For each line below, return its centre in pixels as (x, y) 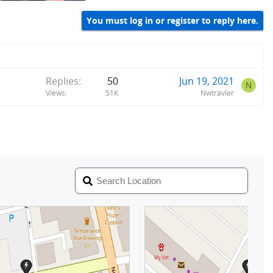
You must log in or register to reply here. (172, 21)
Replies (62, 81)
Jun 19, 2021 (207, 81)
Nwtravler (217, 93)
